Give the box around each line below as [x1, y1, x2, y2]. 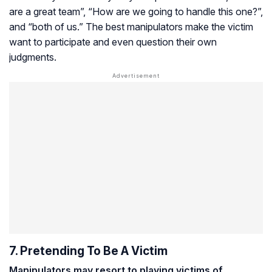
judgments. [9, 50, 56, 63]
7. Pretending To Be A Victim [9, 243, 168, 258]
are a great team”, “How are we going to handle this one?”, [9, 5, 263, 18]
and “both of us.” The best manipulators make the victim [9, 20, 253, 33]
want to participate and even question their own [9, 35, 217, 48]
